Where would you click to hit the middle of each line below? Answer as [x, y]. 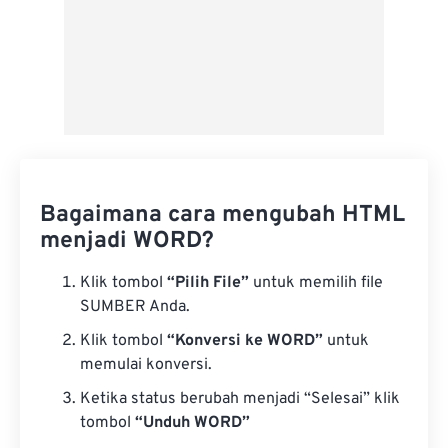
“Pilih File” [208, 283]
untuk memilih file [316, 283]
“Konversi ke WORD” [245, 341]
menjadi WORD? [127, 241]
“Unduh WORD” [192, 423]
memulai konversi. [146, 365]
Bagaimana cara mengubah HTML [222, 215]
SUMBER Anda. [135, 307]
